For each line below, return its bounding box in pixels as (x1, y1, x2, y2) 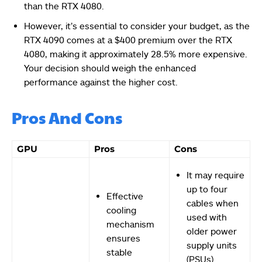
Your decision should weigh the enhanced (24, 63, 196, 74)
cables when (187, 198, 239, 209)
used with (187, 212, 227, 223)
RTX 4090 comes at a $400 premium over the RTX (24, 35, 232, 46)
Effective (106, 191, 143, 202)
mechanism (106, 219, 154, 230)
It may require (187, 170, 244, 181)
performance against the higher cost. (24, 77, 178, 88)
